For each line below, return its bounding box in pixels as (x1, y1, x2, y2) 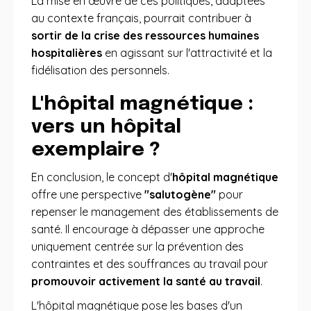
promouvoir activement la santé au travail (31, 274, 260, 288)
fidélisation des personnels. (31, 63, 169, 77)
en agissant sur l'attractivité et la (102, 46, 272, 60)
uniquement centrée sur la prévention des (31, 239, 244, 253)
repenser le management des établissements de (31, 205, 278, 219)
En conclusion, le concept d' (31, 170, 172, 184)
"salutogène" (144, 187, 216, 201)
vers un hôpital (31, 117, 181, 137)
